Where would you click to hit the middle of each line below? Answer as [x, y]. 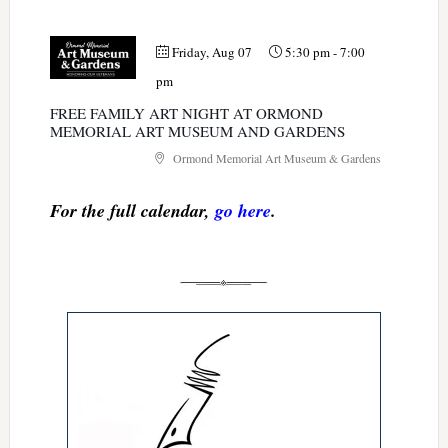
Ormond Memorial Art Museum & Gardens [275, 158]
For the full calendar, [132, 211]
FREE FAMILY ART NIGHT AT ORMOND [186, 113]
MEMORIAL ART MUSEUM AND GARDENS [197, 131]
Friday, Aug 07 [211, 52]
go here [242, 211]
